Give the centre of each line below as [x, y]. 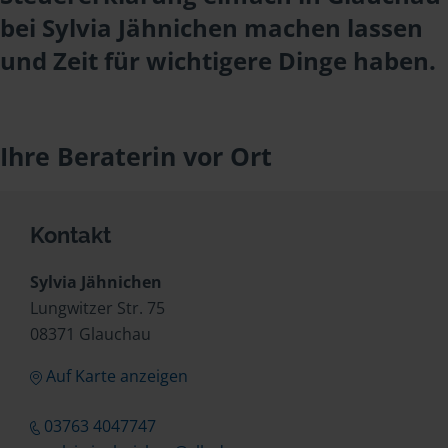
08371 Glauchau [90, 334]
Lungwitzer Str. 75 [97, 308]
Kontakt [70, 235]
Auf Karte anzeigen [116, 376]
